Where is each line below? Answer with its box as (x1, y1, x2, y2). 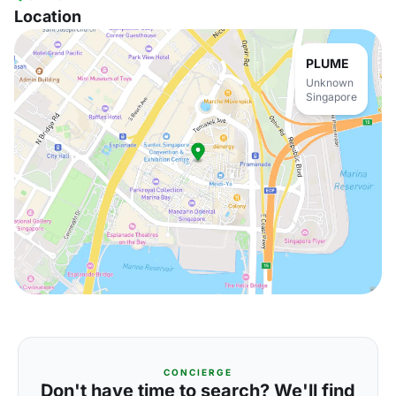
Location (14, 7, 81, 26)
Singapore (306, 90, 357, 103)
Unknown (306, 76, 354, 89)
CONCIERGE (164, 367, 232, 377)
